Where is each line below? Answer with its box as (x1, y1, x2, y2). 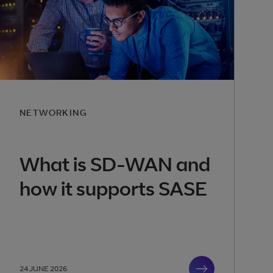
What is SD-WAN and (19, 152, 210, 177)
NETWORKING (19, 107, 87, 118)
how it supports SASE (19, 176, 207, 201)
